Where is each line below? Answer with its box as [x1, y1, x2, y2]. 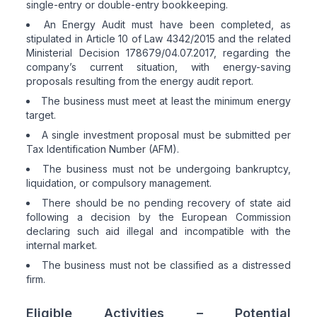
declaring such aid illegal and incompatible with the [26, 224, 291, 237]
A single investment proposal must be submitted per [41, 128, 291, 141]
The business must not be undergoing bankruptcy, [42, 162, 291, 175]
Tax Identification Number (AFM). [26, 142, 180, 155]
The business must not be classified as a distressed [41, 258, 291, 271]
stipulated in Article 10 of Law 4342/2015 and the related [26, 32, 291, 45]
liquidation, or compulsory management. [26, 176, 212, 189]
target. [26, 108, 57, 121]
